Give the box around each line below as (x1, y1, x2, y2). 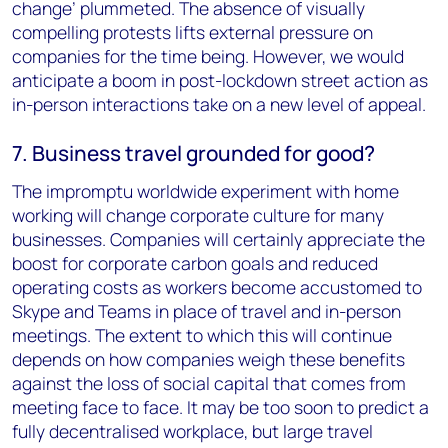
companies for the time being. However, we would (12, 44, 404, 68)
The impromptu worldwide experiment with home (12, 179, 399, 203)
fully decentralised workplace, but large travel (12, 419, 373, 443)
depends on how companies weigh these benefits (12, 347, 405, 371)
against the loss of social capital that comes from (12, 371, 406, 395)
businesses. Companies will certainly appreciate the (12, 227, 425, 251)
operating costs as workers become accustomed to (12, 275, 422, 299)
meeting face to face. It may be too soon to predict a (12, 395, 429, 419)
